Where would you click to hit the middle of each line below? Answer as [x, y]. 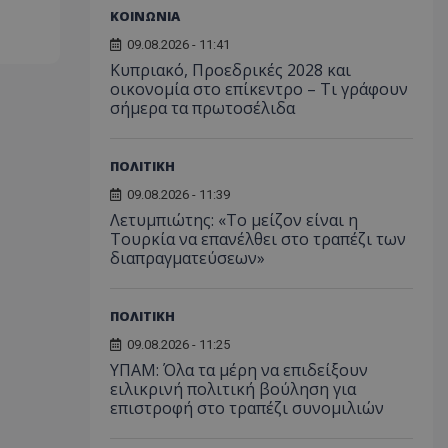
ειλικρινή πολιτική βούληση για [232, 388]
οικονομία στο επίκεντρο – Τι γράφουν [258, 88]
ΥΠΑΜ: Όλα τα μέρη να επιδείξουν [238, 369]
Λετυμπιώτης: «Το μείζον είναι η [233, 219]
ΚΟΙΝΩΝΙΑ [144, 15]
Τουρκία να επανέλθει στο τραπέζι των [257, 238]
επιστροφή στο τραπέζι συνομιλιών [246, 407]
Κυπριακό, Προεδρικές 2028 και [230, 69]
